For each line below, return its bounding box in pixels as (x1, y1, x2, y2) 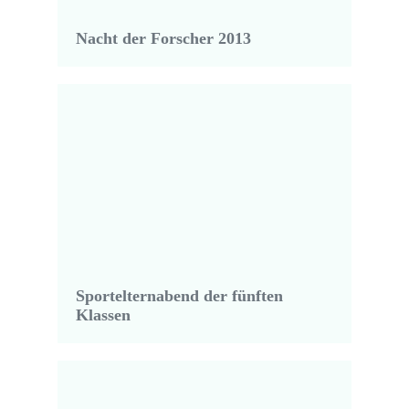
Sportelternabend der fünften (75, 287, 283, 306)
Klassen (75, 306, 131, 325)
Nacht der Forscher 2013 (75, 29, 251, 48)
